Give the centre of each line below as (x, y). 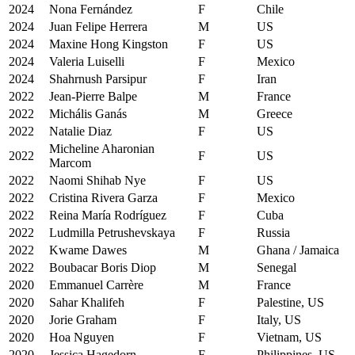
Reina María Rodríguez (108, 215)
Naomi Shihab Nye (97, 180)
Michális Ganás (88, 113)
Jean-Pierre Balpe (93, 96)
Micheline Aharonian (102, 148)
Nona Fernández (91, 9)
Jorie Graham (83, 319)
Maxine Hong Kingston (109, 44)
